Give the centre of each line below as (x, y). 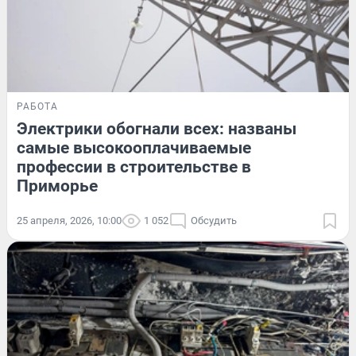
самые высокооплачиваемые (134, 148)
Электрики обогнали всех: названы (157, 129)
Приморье (57, 186)
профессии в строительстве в (134, 167)
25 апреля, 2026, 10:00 (69, 221)
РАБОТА (37, 107)
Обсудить (214, 221)
